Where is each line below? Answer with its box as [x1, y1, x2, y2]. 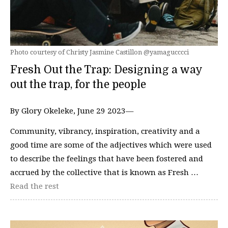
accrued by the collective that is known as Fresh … [10, 167, 198, 177]
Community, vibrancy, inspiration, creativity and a [10, 126, 200, 136]
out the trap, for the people [10, 78, 146, 91]
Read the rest [10, 181, 59, 191]
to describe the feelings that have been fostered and [10, 154, 203, 163]
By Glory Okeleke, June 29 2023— [10, 106, 133, 116]
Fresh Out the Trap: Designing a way [10, 64, 202, 76]
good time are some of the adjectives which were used [10, 140, 212, 150]
